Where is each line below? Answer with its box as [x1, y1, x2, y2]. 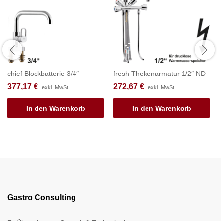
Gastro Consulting [7, 193, 76, 202]
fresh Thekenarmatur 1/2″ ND [113, 69, 206, 77]
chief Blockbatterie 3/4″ [7, 69, 79, 77]
